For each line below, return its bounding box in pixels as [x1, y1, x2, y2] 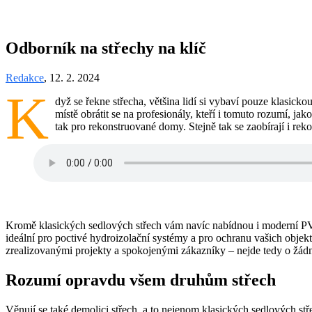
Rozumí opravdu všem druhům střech [6, 270, 276, 289]
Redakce [6, 71, 44, 84]
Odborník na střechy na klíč [6, 38, 206, 57]
